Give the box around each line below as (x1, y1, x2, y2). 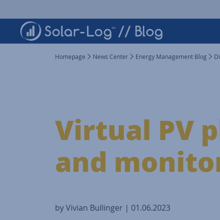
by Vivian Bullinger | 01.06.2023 (55, 202, 170, 213)
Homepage (55, 53, 85, 60)
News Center (93, 53, 128, 60)
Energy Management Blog (136, 53, 207, 60)
